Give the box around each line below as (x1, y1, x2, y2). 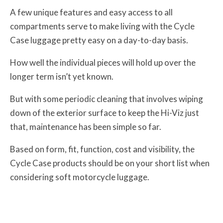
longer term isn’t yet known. (10, 71, 113, 82)
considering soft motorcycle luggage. (10, 172, 149, 183)
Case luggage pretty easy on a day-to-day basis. (10, 35, 188, 46)
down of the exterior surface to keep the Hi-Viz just (10, 108, 199, 118)
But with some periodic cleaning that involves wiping (10, 94, 203, 105)
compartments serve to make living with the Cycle (10, 21, 195, 32)
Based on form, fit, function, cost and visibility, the (10, 144, 195, 155)
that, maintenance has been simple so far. (10, 121, 161, 132)
